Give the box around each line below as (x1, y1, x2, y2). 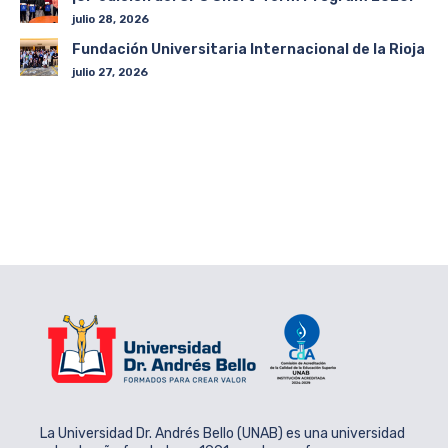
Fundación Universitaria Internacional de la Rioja (72, 41, 425, 59)
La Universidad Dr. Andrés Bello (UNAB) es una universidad (40, 425, 405, 443)
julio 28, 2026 (72, 12, 149, 27)
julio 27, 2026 (72, 65, 148, 80)
